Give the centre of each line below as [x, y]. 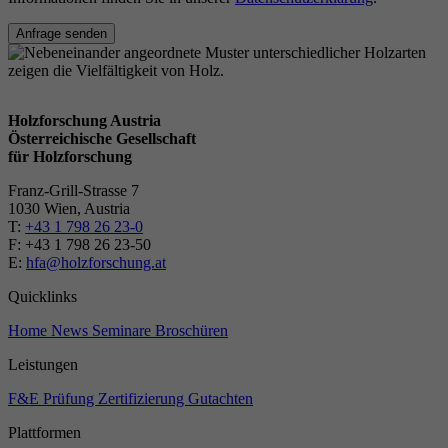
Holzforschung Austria [84, 121]
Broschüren [191, 331]
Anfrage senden [61, 34]
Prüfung [70, 399]
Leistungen [43, 365]
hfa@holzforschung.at [96, 263]
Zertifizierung [143, 399]
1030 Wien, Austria [69, 209]
